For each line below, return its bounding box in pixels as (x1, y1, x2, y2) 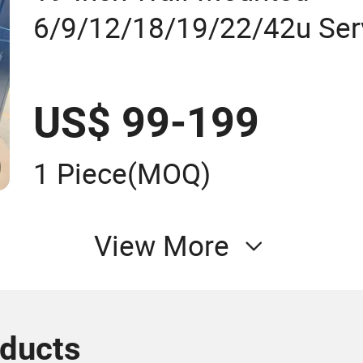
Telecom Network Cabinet (33, 45, 361, 83)
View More (93, 227, 229, 265)
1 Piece (33, 155, 128, 193)
